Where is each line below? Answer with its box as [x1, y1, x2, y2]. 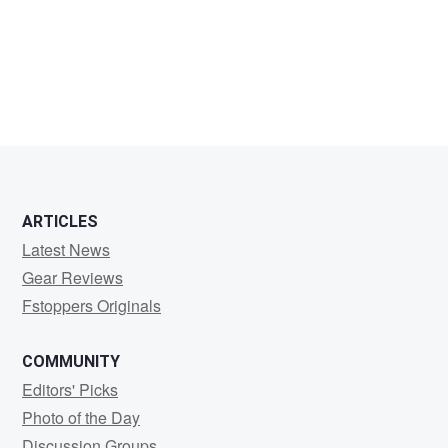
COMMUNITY [22, 352, 120, 372]
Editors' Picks [22, 378, 118, 402]
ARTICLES [22, 212, 98, 232]
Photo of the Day [22, 406, 140, 430]
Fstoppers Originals [22, 294, 161, 318]
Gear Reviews [22, 266, 123, 290]
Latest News [22, 238, 110, 262]
